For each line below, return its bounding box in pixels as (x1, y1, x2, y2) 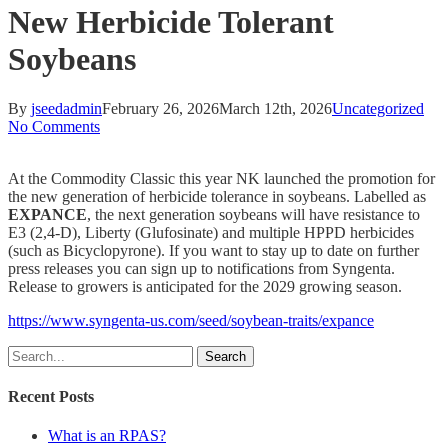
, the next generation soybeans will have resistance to (87, 205, 420, 223)
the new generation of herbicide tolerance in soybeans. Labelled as (8, 187, 426, 205)
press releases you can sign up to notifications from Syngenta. (8, 259, 395, 277)
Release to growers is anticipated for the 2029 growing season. (8, 277, 402, 295)
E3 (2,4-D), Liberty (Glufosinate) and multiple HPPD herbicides (8, 223, 414, 241)
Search (205, 348, 246, 364)
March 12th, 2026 (219, 99, 332, 117)
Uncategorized (332, 99, 424, 117)
